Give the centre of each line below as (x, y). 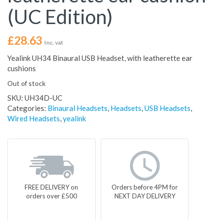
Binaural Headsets (78, 108)
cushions (22, 69)
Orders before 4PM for (145, 187)
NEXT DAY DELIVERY (145, 196)
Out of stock (27, 83)
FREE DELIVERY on (52, 187)
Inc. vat (54, 43)
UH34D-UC (43, 98)
